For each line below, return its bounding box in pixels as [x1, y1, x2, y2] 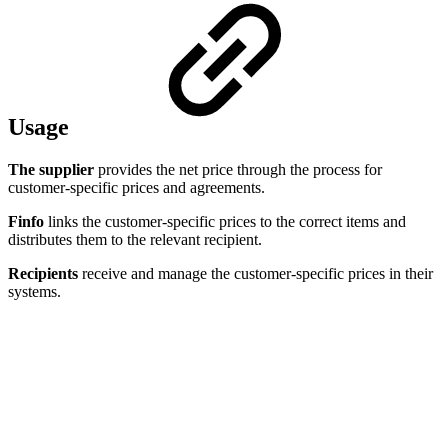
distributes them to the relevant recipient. [8, 230, 262, 248]
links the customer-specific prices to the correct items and [44, 212, 406, 230]
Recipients [8, 264, 78, 282]
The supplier [8, 160, 94, 178]
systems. [8, 282, 61, 300]
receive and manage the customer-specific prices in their [78, 264, 433, 282]
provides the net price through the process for [94, 160, 382, 178]
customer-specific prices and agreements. [8, 178, 265, 196]
